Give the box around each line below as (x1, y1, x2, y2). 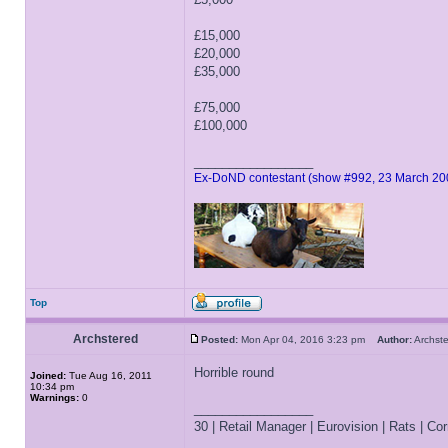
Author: (377, 334, 412, 345)
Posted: (201, 334, 238, 345)
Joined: (30, 370, 66, 381)
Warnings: (30, 392, 79, 403)
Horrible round (194, 365, 274, 380)
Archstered (72, 332, 138, 346)
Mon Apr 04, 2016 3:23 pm (238, 334, 377, 345)
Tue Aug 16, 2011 (66, 370, 152, 381)
